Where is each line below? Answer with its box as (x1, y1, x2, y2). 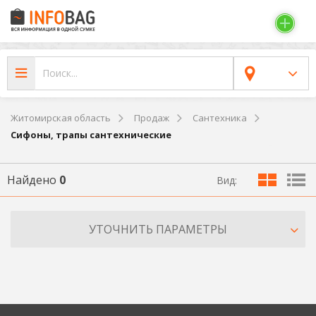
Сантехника (193, 111, 247, 124)
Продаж (134, 111, 169, 124)
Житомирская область (11, 111, 111, 124)
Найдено (7, 171, 59, 188)
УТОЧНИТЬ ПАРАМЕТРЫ (89, 221, 227, 238)
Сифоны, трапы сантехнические (11, 128, 171, 141)
